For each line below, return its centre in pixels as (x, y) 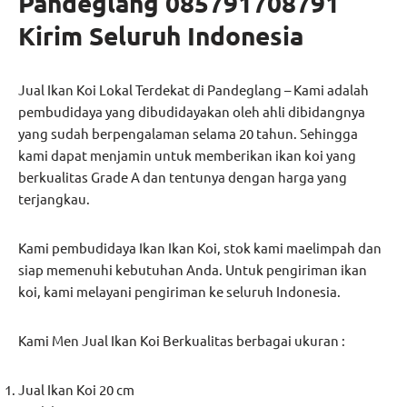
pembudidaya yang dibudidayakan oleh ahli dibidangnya (192, 112)
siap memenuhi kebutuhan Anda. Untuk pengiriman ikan (193, 270)
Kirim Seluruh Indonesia (161, 35)
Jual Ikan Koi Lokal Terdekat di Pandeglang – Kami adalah (194, 90)
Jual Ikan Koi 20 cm (76, 390)
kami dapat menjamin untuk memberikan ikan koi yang (187, 155)
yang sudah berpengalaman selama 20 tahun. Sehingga (188, 134)
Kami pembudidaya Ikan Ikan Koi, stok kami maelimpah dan (200, 248)
